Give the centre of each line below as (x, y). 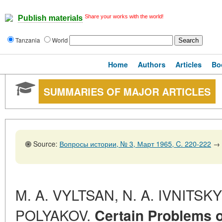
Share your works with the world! (124, 16)
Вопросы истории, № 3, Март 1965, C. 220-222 (135, 144)
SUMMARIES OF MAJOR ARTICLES (127, 91)
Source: (45, 144)
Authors (152, 64)
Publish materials (50, 18)
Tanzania (28, 40)
